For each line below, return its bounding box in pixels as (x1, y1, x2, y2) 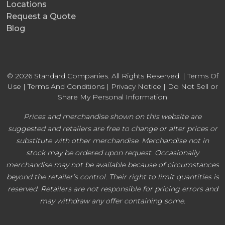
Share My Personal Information (58, 92, 167, 101)
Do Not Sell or (167, 81, 218, 91)
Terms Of (187, 71, 218, 80)
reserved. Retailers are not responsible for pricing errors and (7, 184, 218, 193)
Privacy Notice (110, 81, 161, 91)
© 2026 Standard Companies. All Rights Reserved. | (7, 71, 187, 80)
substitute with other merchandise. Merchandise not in (16, 136, 209, 145)
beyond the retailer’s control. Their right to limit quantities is (6, 172, 219, 181)
